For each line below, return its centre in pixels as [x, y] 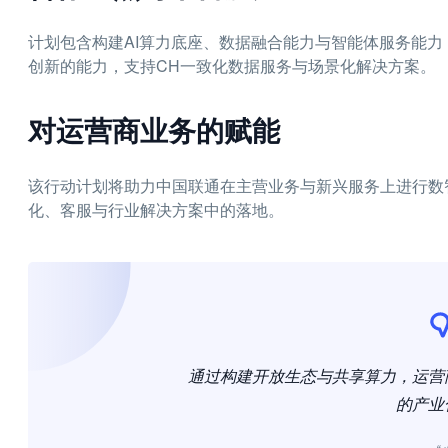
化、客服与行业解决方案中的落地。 [156, 209]
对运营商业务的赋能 [154, 129]
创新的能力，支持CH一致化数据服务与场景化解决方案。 [232, 65]
